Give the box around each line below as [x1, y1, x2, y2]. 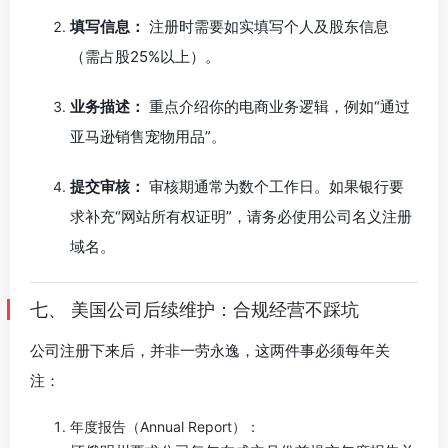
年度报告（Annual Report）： [70, 418, 260, 435]
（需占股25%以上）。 [70, 47, 220, 66]
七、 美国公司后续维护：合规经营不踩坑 [30, 299, 359, 320]
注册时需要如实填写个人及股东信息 [145, 17, 389, 36]
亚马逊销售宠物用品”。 [70, 127, 226, 146]
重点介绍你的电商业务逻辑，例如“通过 [145, 97, 410, 116]
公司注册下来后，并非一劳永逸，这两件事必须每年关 [30, 341, 390, 360]
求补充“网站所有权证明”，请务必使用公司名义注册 [70, 207, 412, 226]
